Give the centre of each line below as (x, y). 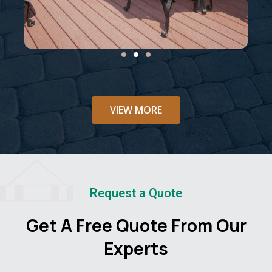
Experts (136, 248)
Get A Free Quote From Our (136, 225)
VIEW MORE (136, 110)
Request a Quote (136, 193)
